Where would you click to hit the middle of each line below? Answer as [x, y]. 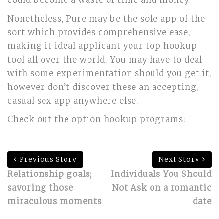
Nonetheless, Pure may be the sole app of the [106, 19]
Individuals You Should [161, 174]
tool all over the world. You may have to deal [105, 60]
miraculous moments [55, 202]
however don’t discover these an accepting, [103, 87]
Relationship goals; [50, 174]
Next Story [179, 159]
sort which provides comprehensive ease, [99, 33]
